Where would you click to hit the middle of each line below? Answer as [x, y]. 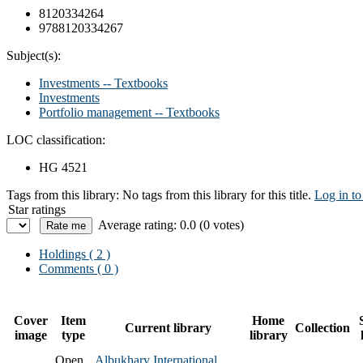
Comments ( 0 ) [79, 268]
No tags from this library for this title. [217, 194]
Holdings [62, 254]
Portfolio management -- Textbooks [129, 112]
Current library [168, 327]
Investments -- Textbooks [103, 83]
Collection [322, 327]
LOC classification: [56, 139]
